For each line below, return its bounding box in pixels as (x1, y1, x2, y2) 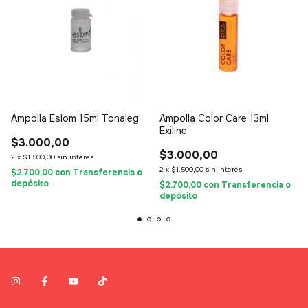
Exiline (159, 124, 187, 137)
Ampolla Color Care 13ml (159, 112, 269, 125)
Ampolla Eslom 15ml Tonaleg (11, 112, 139, 125)
